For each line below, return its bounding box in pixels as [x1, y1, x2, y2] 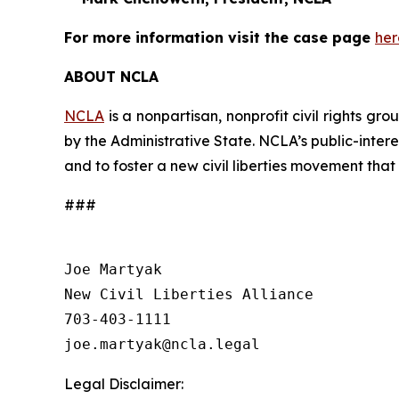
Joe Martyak [64, 260, 162, 278]
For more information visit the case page [64, 28, 375, 46]
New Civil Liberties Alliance [64, 285, 313, 303]
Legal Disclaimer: [64, 374, 183, 393]
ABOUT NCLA [64, 67, 159, 85]
